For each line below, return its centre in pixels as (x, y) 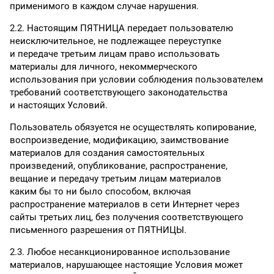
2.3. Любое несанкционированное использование (120, 252)
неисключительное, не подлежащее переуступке (116, 41)
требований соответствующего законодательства (119, 92)
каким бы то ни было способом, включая (100, 191)
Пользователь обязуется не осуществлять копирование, (133, 127)
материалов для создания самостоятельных (107, 153)
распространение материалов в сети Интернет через (125, 204)
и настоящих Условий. (59, 105)
